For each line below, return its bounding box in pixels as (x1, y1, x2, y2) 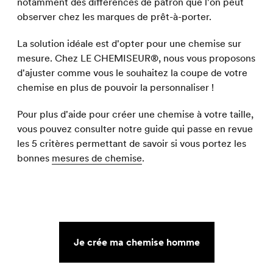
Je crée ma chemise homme (73, 236, 200, 248)
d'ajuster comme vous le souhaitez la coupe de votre (17, 67, 247, 79)
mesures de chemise (52, 152, 142, 164)
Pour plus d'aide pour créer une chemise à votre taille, (17, 108, 253, 120)
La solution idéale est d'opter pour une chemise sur (17, 38, 241, 49)
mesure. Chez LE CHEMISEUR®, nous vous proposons (17, 52, 255, 64)
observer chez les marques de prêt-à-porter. (17, 11, 211, 23)
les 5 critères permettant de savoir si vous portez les (17, 138, 246, 149)
